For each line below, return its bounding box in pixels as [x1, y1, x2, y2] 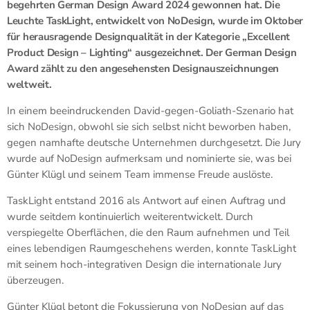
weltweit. [7, 77, 52, 91]
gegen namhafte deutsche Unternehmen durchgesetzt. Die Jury [7, 135, 301, 149]
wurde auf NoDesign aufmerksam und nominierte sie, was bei [7, 151, 291, 165]
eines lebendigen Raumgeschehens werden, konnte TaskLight [7, 241, 296, 255]
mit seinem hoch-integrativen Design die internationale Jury [7, 257, 282, 271]
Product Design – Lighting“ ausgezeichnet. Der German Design [7, 45, 297, 60]
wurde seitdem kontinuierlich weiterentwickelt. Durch [7, 209, 253, 224]
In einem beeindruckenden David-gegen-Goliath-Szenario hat [7, 103, 293, 118]
